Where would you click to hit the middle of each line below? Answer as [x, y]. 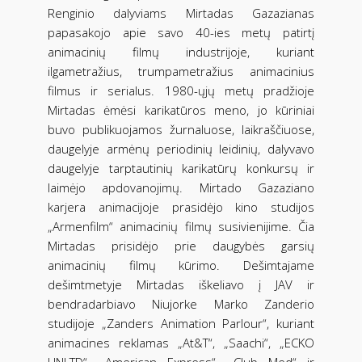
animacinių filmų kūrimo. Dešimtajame [181, 265]
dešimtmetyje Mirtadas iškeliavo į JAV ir [181, 284]
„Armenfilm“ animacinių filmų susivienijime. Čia [181, 226]
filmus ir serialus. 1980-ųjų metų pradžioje [181, 90]
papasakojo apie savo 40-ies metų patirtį [181, 32]
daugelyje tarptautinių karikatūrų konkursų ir [181, 168]
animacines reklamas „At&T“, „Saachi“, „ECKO [181, 342]
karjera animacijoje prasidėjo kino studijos [181, 206]
